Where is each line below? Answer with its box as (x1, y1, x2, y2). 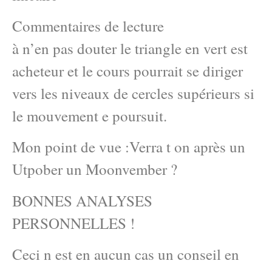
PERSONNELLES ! (12, 212, 135, 233)
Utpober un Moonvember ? (12, 159, 177, 180)
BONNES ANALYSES (12, 190, 152, 211)
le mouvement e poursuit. (12, 105, 167, 126)
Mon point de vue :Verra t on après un (12, 137, 245, 157)
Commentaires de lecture (12, 15, 164, 36)
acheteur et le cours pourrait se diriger (12, 60, 243, 81)
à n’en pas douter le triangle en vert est (12, 38, 248, 58)
